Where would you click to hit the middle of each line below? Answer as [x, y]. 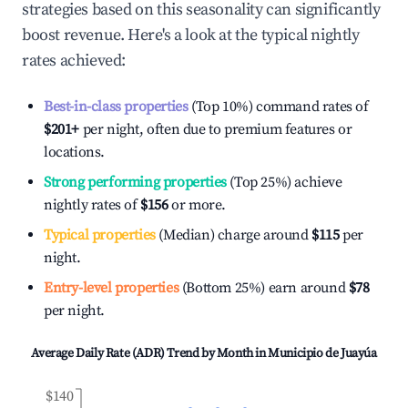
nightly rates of [92, 205]
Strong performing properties [135, 182]
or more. [197, 205]
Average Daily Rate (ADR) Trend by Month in [150, 353]
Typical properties [100, 235]
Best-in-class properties [116, 107]
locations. [74, 152]
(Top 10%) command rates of [278, 107]
